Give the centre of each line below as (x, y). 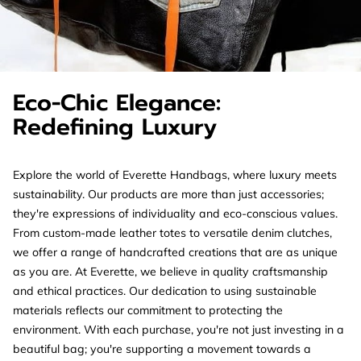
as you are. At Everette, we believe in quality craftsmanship (170, 271)
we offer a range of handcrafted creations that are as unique (175, 252)
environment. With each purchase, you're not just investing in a (178, 329)
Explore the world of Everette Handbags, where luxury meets (175, 174)
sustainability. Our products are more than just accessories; (168, 194)
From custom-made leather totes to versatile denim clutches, (172, 232)
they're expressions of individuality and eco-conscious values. (175, 213)
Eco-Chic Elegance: (117, 102)
